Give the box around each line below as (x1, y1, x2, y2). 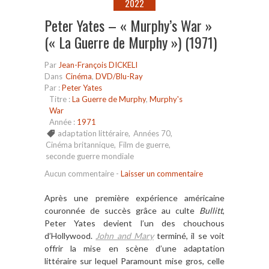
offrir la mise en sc (44, 243, 134, 254)
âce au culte (144, 205, 199, 216)
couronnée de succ (44, 205, 122, 216)
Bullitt (199, 205, 223, 216)
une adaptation (162, 243, 225, 254)
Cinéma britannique (46, 140, 114, 150)
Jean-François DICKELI (58, 60, 138, 70)
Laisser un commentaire (121, 169, 203, 179)
